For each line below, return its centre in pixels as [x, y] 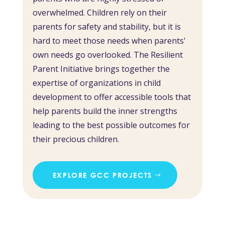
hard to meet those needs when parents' [109, 41]
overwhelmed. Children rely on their [99, 13]
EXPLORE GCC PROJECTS [102, 175]
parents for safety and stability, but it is [106, 27]
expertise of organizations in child [96, 83]
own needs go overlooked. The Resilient [107, 55]
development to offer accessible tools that [111, 97]
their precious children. [76, 139]
